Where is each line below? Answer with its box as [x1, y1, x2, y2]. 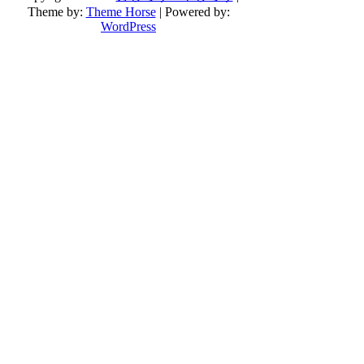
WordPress [101, 19, 156, 33]
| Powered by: [155, 4, 230, 19]
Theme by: [27, 4, 86, 19]
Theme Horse [85, 4, 156, 19]
